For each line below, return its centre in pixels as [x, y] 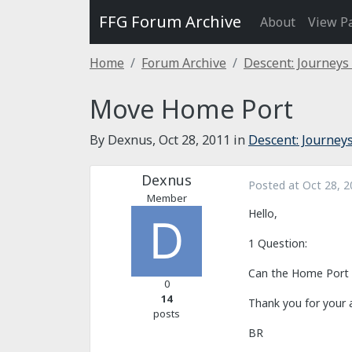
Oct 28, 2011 [194, 140]
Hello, [263, 214]
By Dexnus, [124, 140]
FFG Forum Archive [170, 22]
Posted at [275, 185]
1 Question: [278, 244]
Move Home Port [191, 109]
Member [167, 198]
